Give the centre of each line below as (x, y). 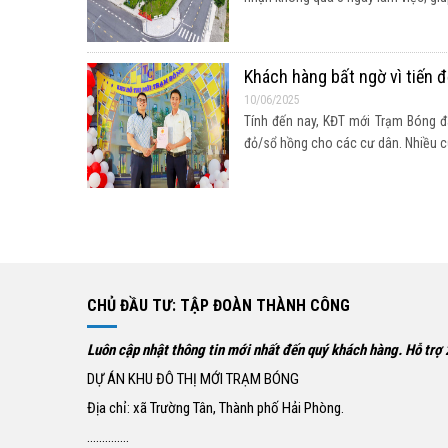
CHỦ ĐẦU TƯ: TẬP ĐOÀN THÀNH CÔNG (218, 305)
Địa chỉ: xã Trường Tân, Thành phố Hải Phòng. (215, 408)
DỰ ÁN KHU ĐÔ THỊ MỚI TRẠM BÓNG (193, 379)
